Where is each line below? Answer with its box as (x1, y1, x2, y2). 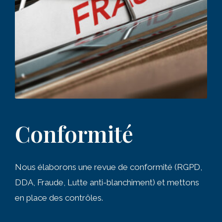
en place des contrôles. (15, 193, 103, 203)
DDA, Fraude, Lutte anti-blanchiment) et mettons (15, 177, 199, 188)
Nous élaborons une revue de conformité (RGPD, (15, 162, 202, 172)
